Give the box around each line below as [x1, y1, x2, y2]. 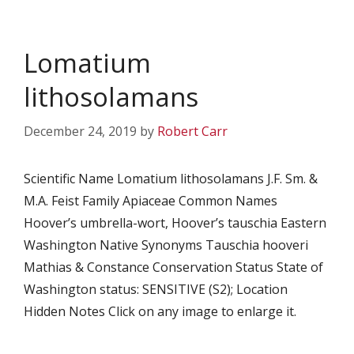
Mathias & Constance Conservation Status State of [24, 258, 323, 276]
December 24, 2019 [24, 122, 137, 140]
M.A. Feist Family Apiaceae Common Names [24, 192, 277, 209]
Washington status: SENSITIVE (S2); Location [24, 281, 288, 298]
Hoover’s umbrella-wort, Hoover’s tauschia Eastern [24, 214, 326, 232]
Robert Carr [157, 122, 228, 140]
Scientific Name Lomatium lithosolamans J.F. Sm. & [24, 170, 318, 187]
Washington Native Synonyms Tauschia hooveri [24, 236, 308, 254]
